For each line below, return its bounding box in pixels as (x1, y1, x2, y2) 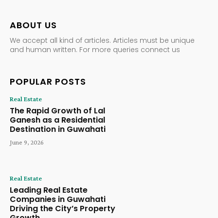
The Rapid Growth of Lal (10, 105, 105, 117)
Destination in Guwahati (10, 124, 106, 135)
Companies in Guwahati (10, 194, 106, 205)
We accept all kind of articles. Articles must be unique (10, 36, 195, 46)
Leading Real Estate (10, 184, 88, 196)
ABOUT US (10, 19, 57, 32)
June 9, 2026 (10, 138, 44, 146)
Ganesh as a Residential (10, 114, 105, 126)
